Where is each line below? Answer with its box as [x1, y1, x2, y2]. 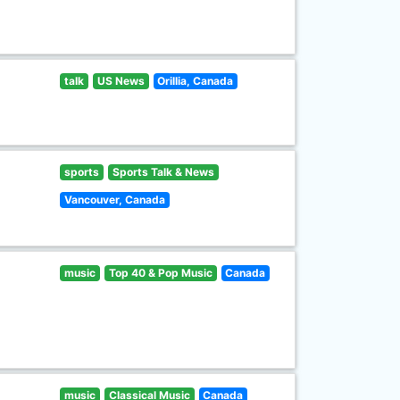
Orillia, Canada [157, 74, 234, 87]
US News [96, 74, 145, 87]
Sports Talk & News [112, 165, 214, 179]
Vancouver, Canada [64, 193, 166, 206]
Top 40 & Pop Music [108, 266, 212, 279]
